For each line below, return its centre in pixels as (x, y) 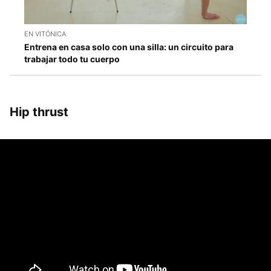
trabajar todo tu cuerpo (72, 59)
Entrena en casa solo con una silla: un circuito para (129, 47)
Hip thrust (39, 112)
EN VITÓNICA (45, 34)
